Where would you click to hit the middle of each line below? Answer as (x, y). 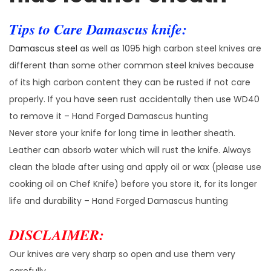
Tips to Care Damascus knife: (98, 29)
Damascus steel (43, 48)
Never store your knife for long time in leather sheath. (122, 133)
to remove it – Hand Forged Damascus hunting (109, 116)
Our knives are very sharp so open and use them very (122, 254)
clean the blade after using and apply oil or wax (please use (135, 167)
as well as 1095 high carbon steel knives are (169, 48)
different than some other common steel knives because (132, 65)
